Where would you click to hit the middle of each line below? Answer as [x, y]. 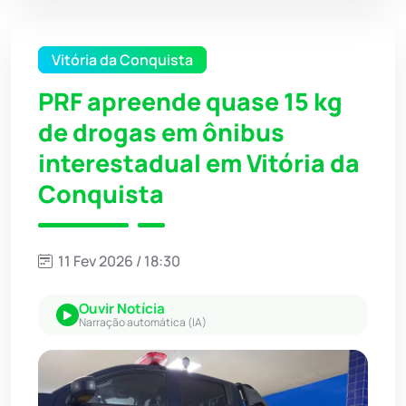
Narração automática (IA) [143, 323]
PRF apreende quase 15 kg [190, 102]
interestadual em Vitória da [199, 164]
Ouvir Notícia [122, 309]
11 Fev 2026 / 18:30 [118, 261]
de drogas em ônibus [161, 133]
